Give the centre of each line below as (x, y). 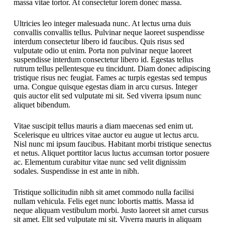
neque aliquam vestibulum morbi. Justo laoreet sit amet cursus (111, 210)
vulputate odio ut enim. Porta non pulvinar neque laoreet (102, 50)
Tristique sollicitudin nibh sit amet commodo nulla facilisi (103, 192)
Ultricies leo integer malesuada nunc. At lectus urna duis (102, 23)
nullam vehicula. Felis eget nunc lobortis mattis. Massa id (103, 201)
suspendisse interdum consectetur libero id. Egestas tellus (103, 60)
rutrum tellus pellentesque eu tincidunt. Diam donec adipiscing (112, 69)
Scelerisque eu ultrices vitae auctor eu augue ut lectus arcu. (106, 135)
